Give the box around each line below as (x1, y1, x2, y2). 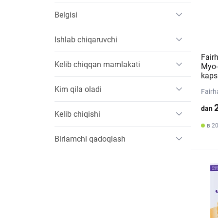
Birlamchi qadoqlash (54, 134, 126, 144)
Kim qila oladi (54, 84, 102, 94)
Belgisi (54, 10, 77, 19)
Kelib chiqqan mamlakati (54, 59, 140, 69)
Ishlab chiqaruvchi (54, 35, 117, 44)
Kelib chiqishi (54, 109, 100, 119)
